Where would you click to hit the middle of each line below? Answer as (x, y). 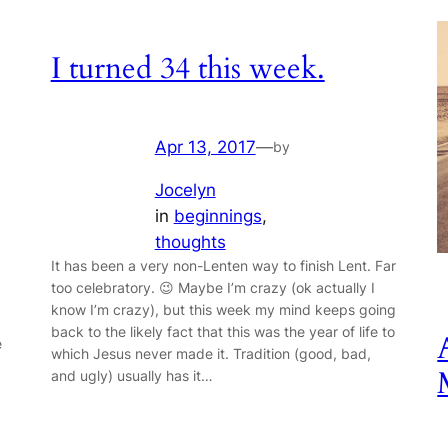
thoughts (190, 241)
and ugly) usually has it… (131, 375)
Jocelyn (185, 189)
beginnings (217, 215)
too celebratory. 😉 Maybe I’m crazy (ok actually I (212, 287)
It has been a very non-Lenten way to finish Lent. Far (223, 265)
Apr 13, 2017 (205, 146)
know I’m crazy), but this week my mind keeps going (223, 309)
